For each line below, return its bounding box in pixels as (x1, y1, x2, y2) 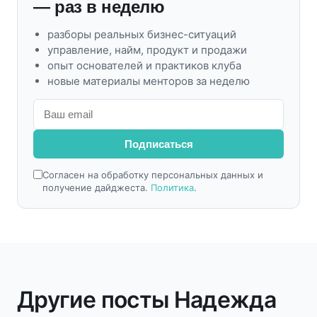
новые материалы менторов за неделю (47, 74, 250, 88)
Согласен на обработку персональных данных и (42, 169, 263, 180)
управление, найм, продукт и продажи (47, 43, 247, 57)
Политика (151, 182, 194, 193)
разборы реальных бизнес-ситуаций (47, 28, 236, 41)
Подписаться (124, 138, 193, 150)
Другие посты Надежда (17, 286, 277, 313)
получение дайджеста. (42, 182, 151, 193)
